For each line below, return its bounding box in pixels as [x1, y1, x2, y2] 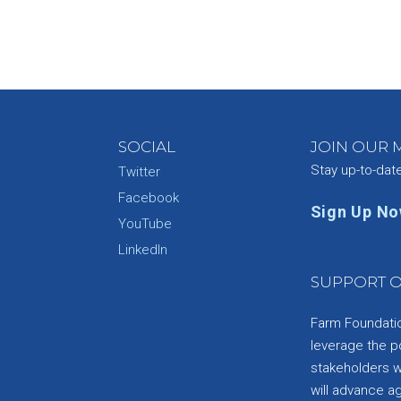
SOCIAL [117, 137, 175, 156]
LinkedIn [117, 241, 167, 258]
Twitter [117, 163, 160, 180]
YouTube [117, 215, 172, 232]
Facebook [117, 189, 179, 206]
